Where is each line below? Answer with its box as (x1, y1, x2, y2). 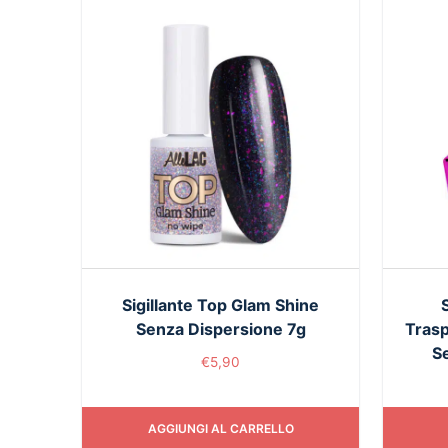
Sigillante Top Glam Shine (122, 295, 320, 316)
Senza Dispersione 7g (135, 319, 306, 340)
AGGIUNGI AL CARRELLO (147, 421, 294, 437)
